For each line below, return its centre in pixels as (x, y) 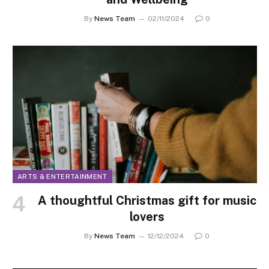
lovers (147, 217)
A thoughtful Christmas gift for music (147, 201)
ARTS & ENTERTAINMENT (62, 177)
